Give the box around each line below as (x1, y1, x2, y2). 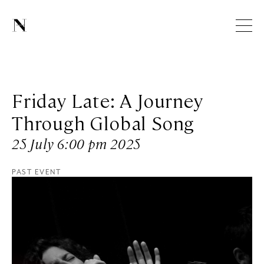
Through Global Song (12, 109, 195, 134)
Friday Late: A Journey (12, 87, 203, 112)
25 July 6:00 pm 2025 (12, 133, 141, 153)
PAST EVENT (12, 167, 61, 176)
